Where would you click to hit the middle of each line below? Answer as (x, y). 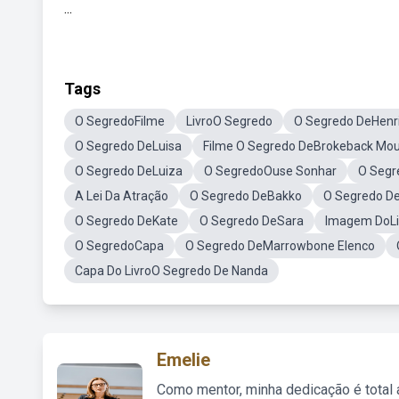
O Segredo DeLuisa (128, 146)
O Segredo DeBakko (246, 196)
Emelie (183, 360)
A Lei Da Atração (122, 196)
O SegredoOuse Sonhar (270, 171)
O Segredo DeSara (252, 221)
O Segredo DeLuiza (129, 171)
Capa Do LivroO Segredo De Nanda (171, 271)
